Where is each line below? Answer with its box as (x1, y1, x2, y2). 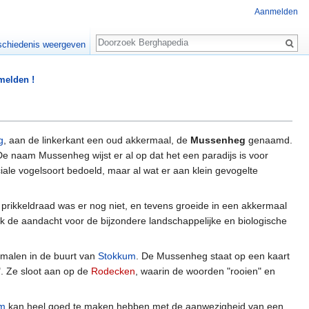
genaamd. (246, 134, 292, 146)
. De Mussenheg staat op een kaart (136, 250, 290, 262)
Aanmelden (255, 7, 298, 17)
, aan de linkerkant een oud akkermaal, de (3, 134, 190, 146)
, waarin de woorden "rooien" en (135, 266, 275, 277)
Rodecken (91, 266, 135, 277)
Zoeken (95, 28, 143, 43)
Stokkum (98, 250, 136, 262)
